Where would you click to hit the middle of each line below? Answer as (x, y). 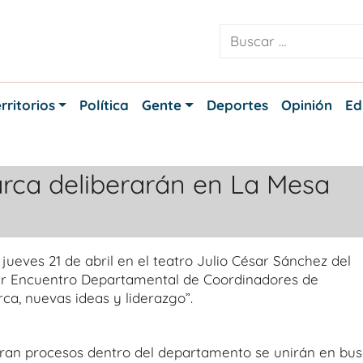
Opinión (306, 105)
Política (105, 105)
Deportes (237, 105)
